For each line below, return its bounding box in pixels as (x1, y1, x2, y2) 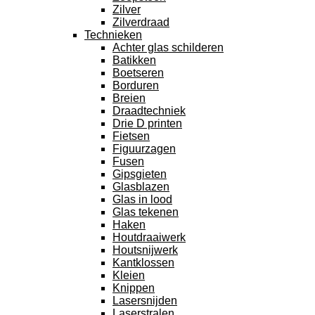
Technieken (84, 28, 142, 41)
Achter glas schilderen (112, 41, 224, 53)
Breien (112, 91, 146, 104)
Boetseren (112, 66, 164, 79)
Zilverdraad (112, 15, 169, 28)
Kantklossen (112, 256, 174, 269)
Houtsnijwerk (112, 243, 178, 256)
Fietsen (112, 129, 150, 142)
